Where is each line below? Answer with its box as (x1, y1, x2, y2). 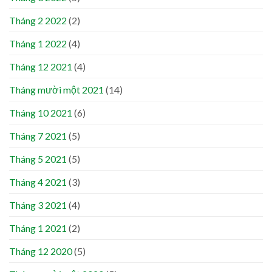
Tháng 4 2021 (9, 176, 67, 188)
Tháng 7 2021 (9, 130, 67, 142)
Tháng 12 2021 (9, 61, 72, 73)
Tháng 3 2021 (9, 199, 67, 211)
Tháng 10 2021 (9, 107, 72, 119)
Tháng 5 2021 (9, 153, 67, 165)
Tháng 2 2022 (9, 15, 67, 27)
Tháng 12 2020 (9, 245, 72, 257)
